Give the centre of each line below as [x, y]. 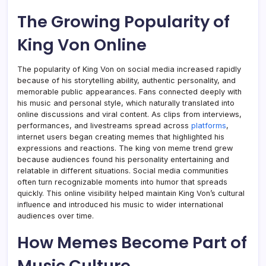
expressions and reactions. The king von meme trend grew [125, 148]
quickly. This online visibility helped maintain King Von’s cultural [131, 193]
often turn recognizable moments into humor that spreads [122, 182]
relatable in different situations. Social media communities [123, 170]
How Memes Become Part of [132, 242]
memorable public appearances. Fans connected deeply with [129, 91]
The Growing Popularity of [123, 21]
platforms [209, 125]
